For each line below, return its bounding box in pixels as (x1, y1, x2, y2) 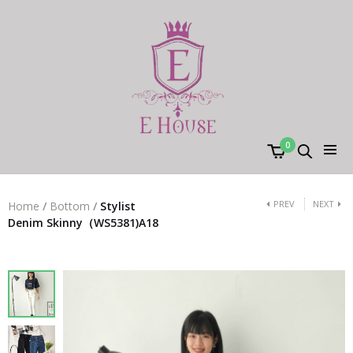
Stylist (97, 199, 136, 214)
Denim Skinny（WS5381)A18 (8, 215, 158, 230)
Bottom (50, 199, 90, 214)
